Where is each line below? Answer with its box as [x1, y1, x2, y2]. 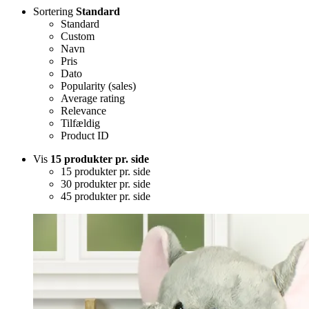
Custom [61, 30, 94, 42]
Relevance [61, 104, 106, 117]
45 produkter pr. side [61, 190, 150, 202]
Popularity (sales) [61, 79, 136, 92]
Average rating [61, 92, 125, 104]
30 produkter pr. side [61, 177, 150, 190]
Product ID [61, 129, 109, 141]
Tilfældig [61, 117, 100, 129]
